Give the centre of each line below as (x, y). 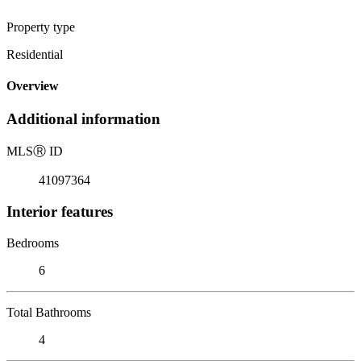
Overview (33, 86)
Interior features (60, 211)
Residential (35, 54)
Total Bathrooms (49, 312)
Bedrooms (33, 243)
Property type (41, 27)
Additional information (83, 119)
